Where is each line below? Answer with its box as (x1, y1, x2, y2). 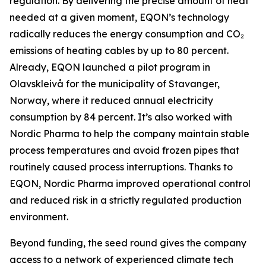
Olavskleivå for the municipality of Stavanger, (9, 78, 220, 90)
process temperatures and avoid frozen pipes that (9, 144, 239, 156)
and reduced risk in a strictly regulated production (9, 194, 242, 206)
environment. (9, 211, 68, 223)
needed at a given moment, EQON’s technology (9, 11, 229, 23)
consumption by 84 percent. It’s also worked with (9, 111, 232, 123)
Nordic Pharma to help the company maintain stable (9, 128, 249, 140)
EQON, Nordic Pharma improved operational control (9, 178, 251, 189)
